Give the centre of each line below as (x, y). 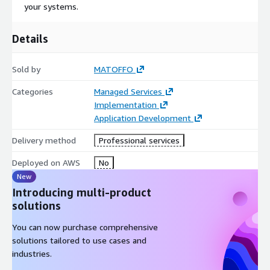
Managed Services (128, 91)
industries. (32, 253)
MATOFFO (113, 69)
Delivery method (44, 140)
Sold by (26, 69)
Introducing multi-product (82, 192)
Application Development (142, 118)
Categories (33, 91)
